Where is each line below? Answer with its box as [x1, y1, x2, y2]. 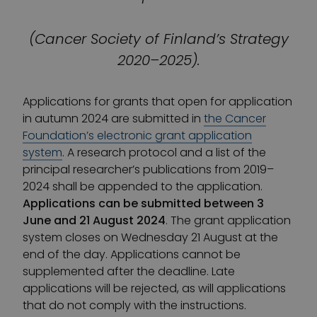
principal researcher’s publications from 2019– [23, 161, 274, 178]
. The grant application [166, 212, 291, 229]
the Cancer [204, 110, 266, 127]
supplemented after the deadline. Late [23, 263, 235, 279]
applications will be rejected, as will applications [23, 280, 286, 296]
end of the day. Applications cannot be [23, 246, 241, 263]
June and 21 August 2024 [23, 212, 166, 229]
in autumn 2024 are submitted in [23, 110, 204, 127]
